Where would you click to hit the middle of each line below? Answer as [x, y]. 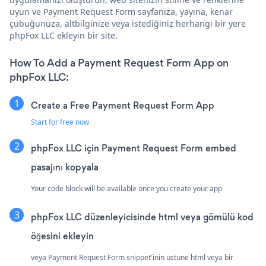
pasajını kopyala [65, 167]
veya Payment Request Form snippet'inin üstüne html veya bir [132, 257]
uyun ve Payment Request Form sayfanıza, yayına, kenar [121, 11]
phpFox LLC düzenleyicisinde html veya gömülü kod [142, 217]
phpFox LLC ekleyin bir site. [64, 35]
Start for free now [60, 122]
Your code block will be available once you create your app [126, 188]
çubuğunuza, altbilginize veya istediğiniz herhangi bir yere [128, 23]
